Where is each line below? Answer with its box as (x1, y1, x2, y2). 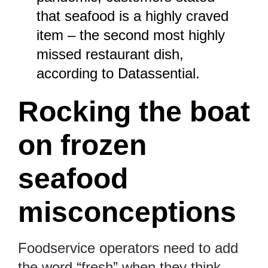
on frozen (18, 129, 147, 162)
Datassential (118, 65, 196, 82)
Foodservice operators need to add (18, 240, 238, 257)
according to (36, 65, 118, 82)
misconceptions (18, 196, 244, 229)
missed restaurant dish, (36, 46, 184, 63)
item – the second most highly (36, 27, 226, 44)
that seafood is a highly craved (36, 8, 229, 25)
